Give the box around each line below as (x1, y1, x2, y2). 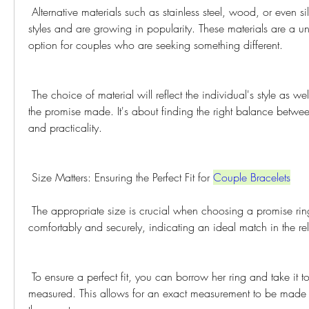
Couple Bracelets (213, 169, 290, 185)
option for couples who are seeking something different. (28, 37, 283, 52)
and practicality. (28, 119, 102, 135)
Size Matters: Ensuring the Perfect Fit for (32, 169, 213, 185)
